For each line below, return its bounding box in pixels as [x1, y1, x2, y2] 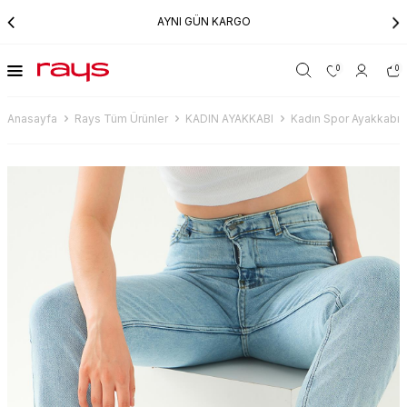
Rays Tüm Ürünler [74, 112, 168, 125]
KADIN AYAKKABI [185, 112, 273, 125]
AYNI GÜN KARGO [156, 15, 251, 28]
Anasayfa [7, 112, 57, 125]
